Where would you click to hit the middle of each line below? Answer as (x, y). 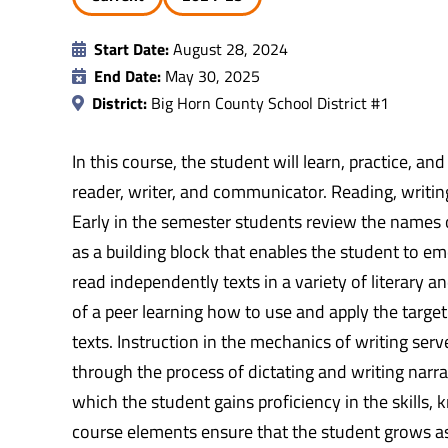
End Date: (127, 75)
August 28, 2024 (228, 48)
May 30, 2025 (210, 75)
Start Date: (131, 48)
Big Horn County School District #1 (268, 102)
